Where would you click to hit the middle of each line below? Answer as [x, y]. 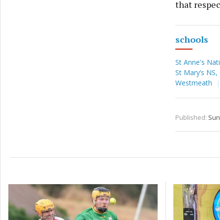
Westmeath [194, 83]
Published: [191, 118]
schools [192, 40]
